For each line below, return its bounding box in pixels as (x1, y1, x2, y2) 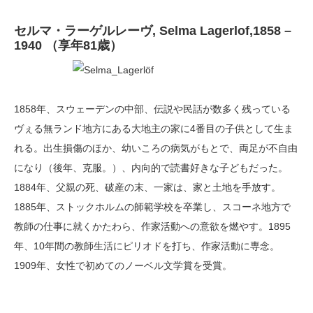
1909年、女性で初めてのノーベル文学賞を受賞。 (14, 260, 232, 271)
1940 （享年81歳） (14, 38, 122, 52)
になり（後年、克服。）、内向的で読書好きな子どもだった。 (14, 162, 288, 173)
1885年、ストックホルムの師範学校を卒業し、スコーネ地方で (14, 201, 291, 212)
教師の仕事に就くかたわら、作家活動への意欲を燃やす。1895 (14, 221, 291, 232)
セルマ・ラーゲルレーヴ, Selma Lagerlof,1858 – (14, 24, 291, 38)
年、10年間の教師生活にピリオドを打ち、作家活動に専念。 (14, 240, 279, 252)
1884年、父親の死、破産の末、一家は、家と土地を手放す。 (14, 182, 281, 193)
